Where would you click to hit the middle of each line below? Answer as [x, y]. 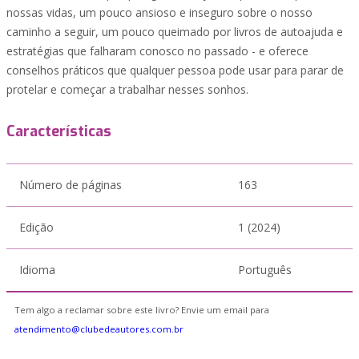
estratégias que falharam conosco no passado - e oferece [157, 51]
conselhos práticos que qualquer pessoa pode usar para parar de [175, 70]
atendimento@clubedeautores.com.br [99, 329]
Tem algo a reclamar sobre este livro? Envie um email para [142, 310]
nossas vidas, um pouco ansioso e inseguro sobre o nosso [159, 12]
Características [59, 131]
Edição [36, 227]
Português [265, 270]
